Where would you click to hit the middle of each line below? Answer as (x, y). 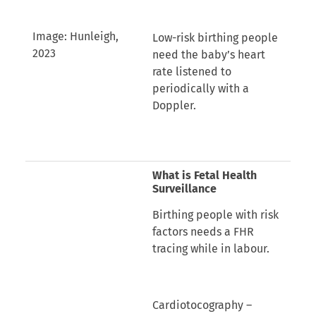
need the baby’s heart (208, 54)
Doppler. (174, 105)
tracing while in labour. (211, 248)
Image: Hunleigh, (75, 36)
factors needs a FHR (203, 231)
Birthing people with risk (215, 214)
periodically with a (200, 88)
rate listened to (192, 71)
